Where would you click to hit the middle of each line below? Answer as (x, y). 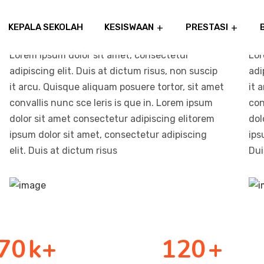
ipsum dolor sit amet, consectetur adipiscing (108, 135)
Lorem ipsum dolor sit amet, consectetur (100, 55)
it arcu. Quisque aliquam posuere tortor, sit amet (117, 87)
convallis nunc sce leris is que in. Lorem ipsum (111, 103)
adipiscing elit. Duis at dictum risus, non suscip (114, 71)
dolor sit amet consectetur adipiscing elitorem (112, 119)
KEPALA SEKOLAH (46, 27)
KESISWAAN (129, 27)
